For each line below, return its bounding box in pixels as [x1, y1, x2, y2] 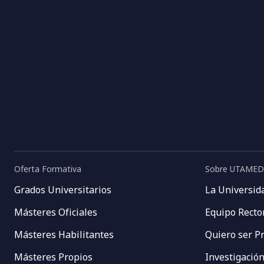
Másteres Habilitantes [14, 228, 114, 241]
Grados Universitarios [14, 183, 111, 196]
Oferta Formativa [14, 163, 81, 174]
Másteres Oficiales [14, 206, 97, 219]
